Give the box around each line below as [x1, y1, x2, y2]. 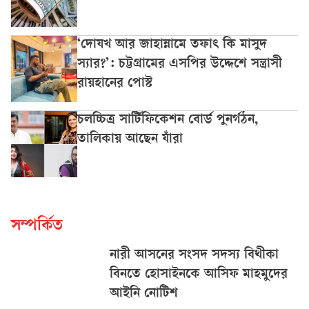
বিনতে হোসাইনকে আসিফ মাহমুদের [109, 268, 288, 283]
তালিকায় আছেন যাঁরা [77, 132, 183, 148]
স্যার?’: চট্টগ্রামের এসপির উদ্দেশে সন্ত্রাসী [77, 57, 282, 72]
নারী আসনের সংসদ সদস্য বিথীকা [109, 248, 279, 263]
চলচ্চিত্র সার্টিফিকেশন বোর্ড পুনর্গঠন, [77, 113, 258, 128]
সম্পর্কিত [11, 218, 63, 236]
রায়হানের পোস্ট [77, 77, 152, 92]
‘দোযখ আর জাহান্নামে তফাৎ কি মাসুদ [77, 38, 267, 53]
